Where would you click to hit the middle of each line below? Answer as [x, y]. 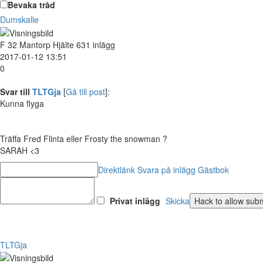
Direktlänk [117, 169]
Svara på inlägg [166, 169]
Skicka [178, 200]
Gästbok [213, 169]
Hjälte [63, 44]
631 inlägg [96, 44]
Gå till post [85, 91]
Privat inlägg [135, 200]
